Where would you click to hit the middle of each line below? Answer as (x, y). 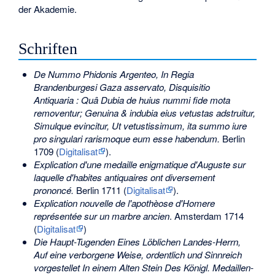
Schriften (48, 48)
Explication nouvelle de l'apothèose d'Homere (124, 203)
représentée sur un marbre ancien (101, 216)
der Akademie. (48, 9)
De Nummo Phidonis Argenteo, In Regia (114, 74)
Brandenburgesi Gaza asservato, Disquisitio (122, 87)
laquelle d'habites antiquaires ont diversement (124, 177)
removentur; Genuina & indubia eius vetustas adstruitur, (144, 113)
